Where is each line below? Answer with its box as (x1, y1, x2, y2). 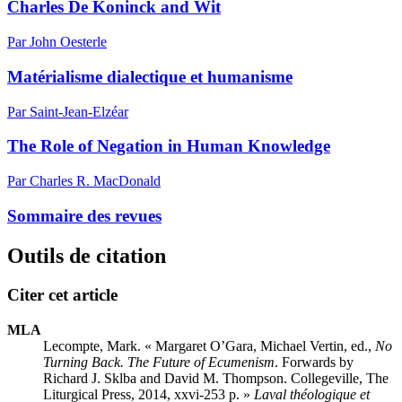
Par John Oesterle (7, 34, 107, 50)
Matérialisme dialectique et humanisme (7, 66, 293, 86)
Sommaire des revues (7, 205, 162, 225)
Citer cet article (7, 285, 118, 305)
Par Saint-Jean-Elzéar (7, 103, 128, 119)
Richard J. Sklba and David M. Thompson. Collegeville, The (43, 371, 389, 387)
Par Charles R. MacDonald (7, 172, 161, 188)
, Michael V (253, 338, 319, 354)
